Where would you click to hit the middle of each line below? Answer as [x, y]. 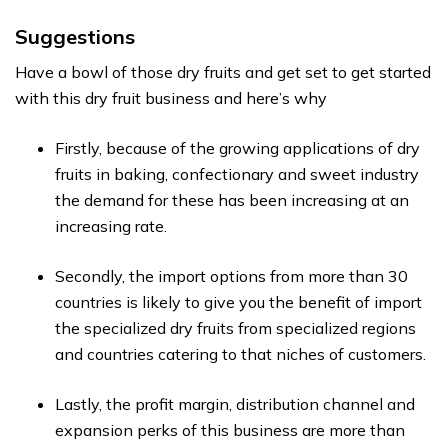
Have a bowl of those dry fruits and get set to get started [223, 72]
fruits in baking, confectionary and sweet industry [237, 174]
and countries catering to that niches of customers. [240, 354]
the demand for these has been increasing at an [232, 200]
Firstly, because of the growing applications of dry [237, 148]
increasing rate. [111, 226]
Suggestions [75, 36]
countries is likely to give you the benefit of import [238, 302]
